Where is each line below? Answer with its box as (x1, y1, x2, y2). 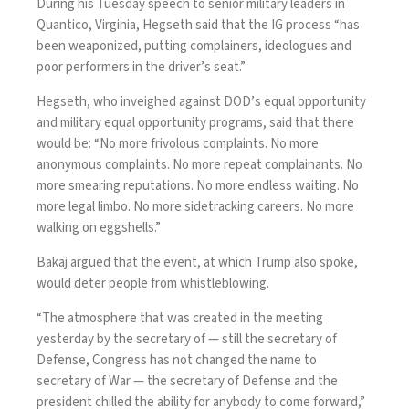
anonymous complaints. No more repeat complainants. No (37, 154, 362, 174)
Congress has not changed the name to (92, 350, 317, 370)
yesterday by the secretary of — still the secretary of (37, 329, 337, 349)
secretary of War (37, 371, 131, 391)
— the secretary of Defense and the (131, 371, 338, 391)
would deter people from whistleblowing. (37, 273, 272, 293)
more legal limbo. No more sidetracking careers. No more (37, 196, 354, 216)
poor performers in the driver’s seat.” (37, 57, 246, 77)
